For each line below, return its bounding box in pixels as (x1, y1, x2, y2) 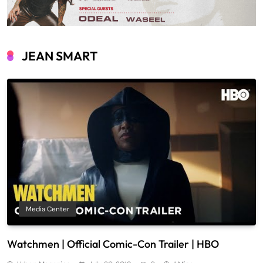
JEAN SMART (22, 48, 97, 64)
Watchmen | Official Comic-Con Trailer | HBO (7, 237, 219, 251)
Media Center (26, 204, 69, 214)
